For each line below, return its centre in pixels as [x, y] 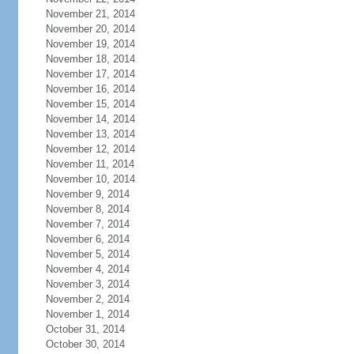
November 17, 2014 [90, 74]
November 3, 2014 [87, 284]
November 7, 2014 [87, 224]
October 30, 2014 [85, 344]
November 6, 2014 [87, 239]
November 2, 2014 [87, 299]
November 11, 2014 [90, 164]
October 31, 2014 [85, 329]
